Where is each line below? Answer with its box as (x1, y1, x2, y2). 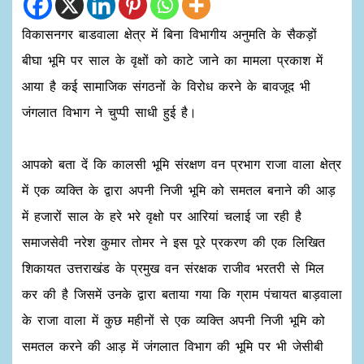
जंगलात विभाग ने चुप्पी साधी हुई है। (22, 104, 197, 119)
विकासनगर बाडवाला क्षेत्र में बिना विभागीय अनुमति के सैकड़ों (22, 26, 317, 41)
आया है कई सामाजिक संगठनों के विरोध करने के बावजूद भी (22, 78, 310, 93)
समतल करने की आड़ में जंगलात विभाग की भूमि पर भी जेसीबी (22, 338, 323, 353)
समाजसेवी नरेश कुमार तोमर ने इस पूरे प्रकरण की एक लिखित (22, 234, 325, 249)
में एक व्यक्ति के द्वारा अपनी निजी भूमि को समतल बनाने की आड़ (22, 182, 336, 197)
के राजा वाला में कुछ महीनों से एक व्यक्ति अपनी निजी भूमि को (22, 312, 325, 327)
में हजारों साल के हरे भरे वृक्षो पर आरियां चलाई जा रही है (22, 208, 301, 223)
